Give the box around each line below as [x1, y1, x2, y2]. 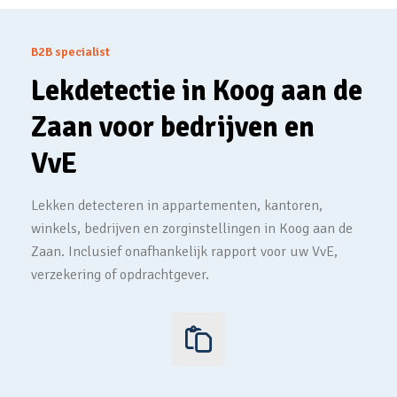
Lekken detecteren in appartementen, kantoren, [31, 197, 323, 214]
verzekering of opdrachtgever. [31, 266, 209, 284]
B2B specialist [31, 44, 110, 59]
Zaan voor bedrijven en [31, 110, 315, 144]
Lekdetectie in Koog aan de [31, 74, 362, 108]
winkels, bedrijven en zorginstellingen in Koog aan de [31, 220, 353, 237]
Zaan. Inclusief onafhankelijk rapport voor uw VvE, [31, 243, 338, 261]
